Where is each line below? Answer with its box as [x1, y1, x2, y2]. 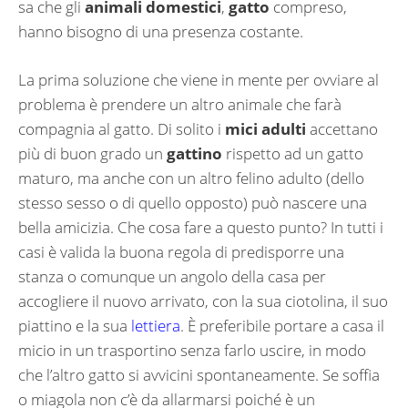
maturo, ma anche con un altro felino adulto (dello [18, 167, 364, 189]
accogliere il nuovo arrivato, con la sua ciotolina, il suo [18, 290, 388, 311]
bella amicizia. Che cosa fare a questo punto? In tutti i [18, 216, 383, 238]
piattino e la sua [18, 314, 131, 336]
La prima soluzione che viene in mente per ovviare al [18, 68, 379, 90]
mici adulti [225, 117, 306, 139]
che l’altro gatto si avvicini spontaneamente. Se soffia [18, 363, 380, 385]
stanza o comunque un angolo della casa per [18, 265, 326, 287]
